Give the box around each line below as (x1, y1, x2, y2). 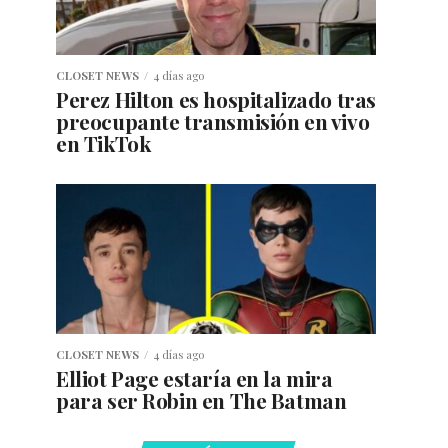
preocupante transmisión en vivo (56, 107, 370, 136)
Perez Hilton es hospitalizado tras (56, 85, 376, 114)
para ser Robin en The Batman (56, 386, 347, 415)
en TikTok (56, 129, 151, 158)
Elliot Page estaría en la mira (56, 364, 333, 393)
